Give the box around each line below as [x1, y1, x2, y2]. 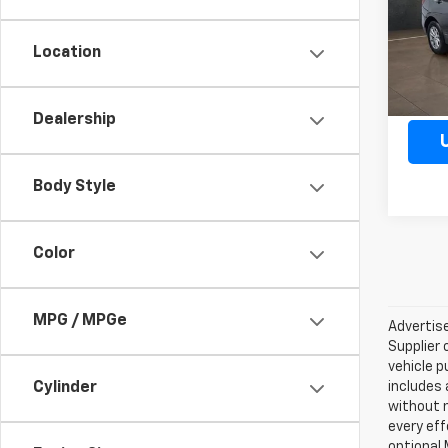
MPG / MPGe [33, 313, 127, 329]
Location [33, 45, 101, 61]
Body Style [33, 179, 116, 195]
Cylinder [33, 380, 97, 396]
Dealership [33, 112, 116, 128]
